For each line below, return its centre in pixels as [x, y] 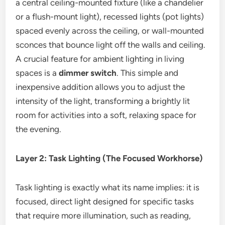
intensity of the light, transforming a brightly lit [103, 101]
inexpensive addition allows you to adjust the [100, 87]
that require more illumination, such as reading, [103, 215]
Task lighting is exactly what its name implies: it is [108, 187]
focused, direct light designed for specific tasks [105, 201]
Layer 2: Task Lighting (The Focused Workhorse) [109, 158]
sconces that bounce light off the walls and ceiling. [111, 45]
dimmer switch [88, 73]
